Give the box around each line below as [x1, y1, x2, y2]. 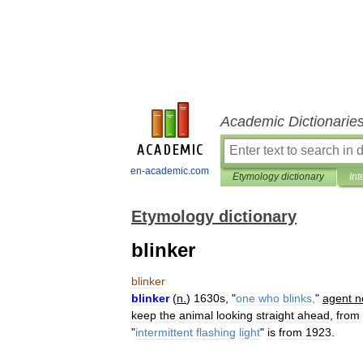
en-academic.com [130, 165, 209, 177]
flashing [196, 326, 236, 339]
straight [256, 309, 294, 322]
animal [179, 309, 213, 322]
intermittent [135, 326, 193, 339]
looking [216, 309, 253, 322]
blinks [283, 292, 312, 305]
